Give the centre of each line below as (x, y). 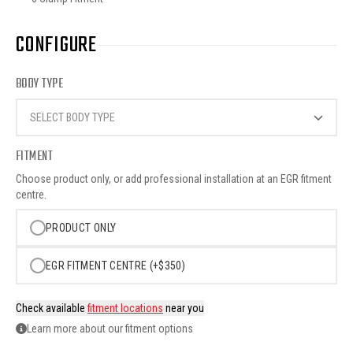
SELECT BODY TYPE (72, 117)
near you (184, 308)
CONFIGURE (56, 45)
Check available (52, 308)
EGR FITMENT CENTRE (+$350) (116, 265)
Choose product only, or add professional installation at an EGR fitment (174, 178)
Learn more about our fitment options (110, 328)
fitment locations (125, 308)
